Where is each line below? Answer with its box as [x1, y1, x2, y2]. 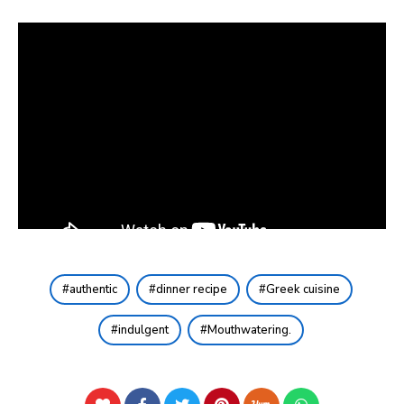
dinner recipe [155, 281, 227, 298]
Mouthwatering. [207, 322, 291, 339]
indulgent [117, 322, 169, 339]
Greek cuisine [265, 281, 340, 298]
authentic [69, 281, 117, 298]
